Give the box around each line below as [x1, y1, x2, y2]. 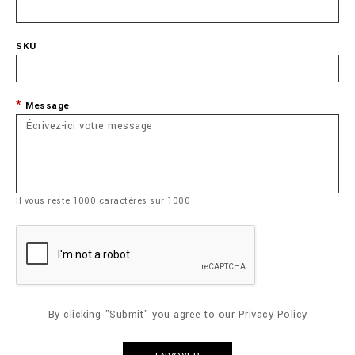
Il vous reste [16, 195, 73, 207]
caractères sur [96, 195, 167, 207]
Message [25, 99, 70, 113]
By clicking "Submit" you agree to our [48, 307, 239, 322]
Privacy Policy [238, 307, 307, 322]
